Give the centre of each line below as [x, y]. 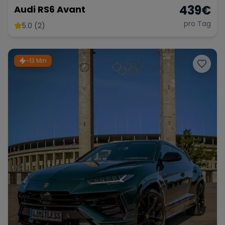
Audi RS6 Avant [50, 9]
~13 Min [36, 61]
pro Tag [197, 24]
